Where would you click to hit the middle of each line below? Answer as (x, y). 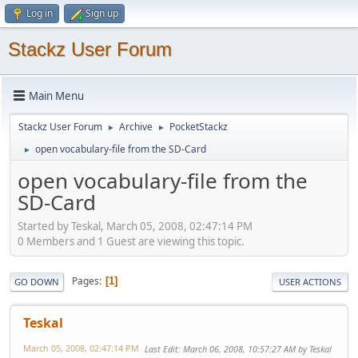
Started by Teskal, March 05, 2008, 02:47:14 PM (135, 226)
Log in (40, 13)
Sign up (102, 13)
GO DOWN (37, 281)
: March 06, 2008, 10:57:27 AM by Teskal (255, 348)
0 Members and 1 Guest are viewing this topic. (131, 241)
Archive (136, 127)
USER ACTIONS (310, 281)
